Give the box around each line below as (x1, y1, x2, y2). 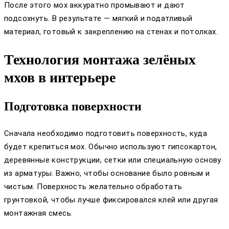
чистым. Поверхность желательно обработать (4, 181, 182, 191)
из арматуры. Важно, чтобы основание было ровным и (4, 168, 210, 178)
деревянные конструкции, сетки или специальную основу (4, 155, 221, 165)
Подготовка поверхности (4, 99, 142, 113)
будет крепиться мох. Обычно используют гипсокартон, (4, 142, 217, 151)
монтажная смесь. (4, 208, 73, 218)
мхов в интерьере (4, 69, 116, 85)
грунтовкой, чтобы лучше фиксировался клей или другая (4, 195, 218, 204)
